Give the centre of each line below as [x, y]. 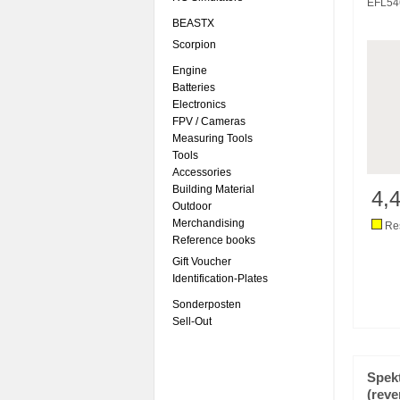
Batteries [194, 87]
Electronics [199, 104]
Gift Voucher [202, 262]
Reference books [214, 240]
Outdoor [192, 206]
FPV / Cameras [209, 121]
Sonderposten [207, 304]
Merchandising [208, 223]
